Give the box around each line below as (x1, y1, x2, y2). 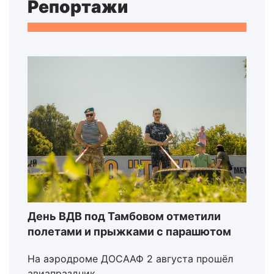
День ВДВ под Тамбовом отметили (28, 209, 221, 223)
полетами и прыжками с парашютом (28, 224, 231, 238)
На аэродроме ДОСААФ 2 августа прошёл (28, 252, 233, 265)
